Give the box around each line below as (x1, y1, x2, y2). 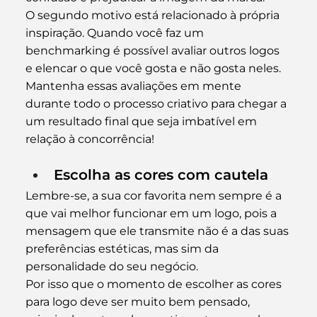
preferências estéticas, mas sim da (25, 241, 221, 255)
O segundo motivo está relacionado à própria (25, 8, 282, 22)
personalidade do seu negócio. (25, 259, 198, 273)
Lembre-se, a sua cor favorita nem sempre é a (25, 188, 284, 202)
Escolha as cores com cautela (53, 166, 268, 183)
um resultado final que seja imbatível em (25, 114, 260, 128)
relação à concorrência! (25, 132, 154, 146)
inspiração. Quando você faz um (25, 25, 207, 40)
